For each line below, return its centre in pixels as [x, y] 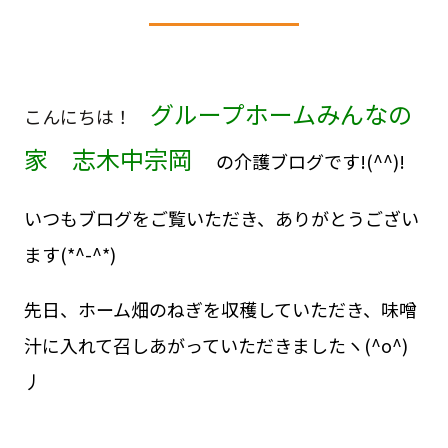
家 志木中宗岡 [119, 158]
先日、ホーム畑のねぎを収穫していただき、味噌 [220, 309]
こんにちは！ [86, 115]
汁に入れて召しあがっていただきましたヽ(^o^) [215, 345]
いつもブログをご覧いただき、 [149, 217]
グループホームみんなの [280, 113]
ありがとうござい [346, 217]
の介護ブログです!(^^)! [310, 160]
